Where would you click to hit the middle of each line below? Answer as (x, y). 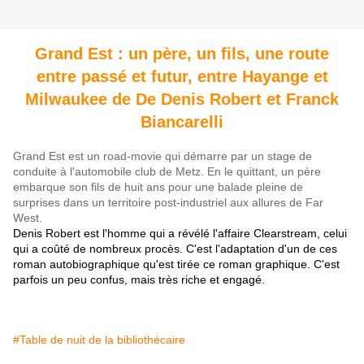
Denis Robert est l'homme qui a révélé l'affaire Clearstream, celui (180, 234)
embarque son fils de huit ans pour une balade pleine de (158, 187)
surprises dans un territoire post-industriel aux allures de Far (168, 203)
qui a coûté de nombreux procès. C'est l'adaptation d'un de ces (175, 249)
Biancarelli (182, 122)
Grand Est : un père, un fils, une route (182, 54)
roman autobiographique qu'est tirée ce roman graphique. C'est (176, 264)
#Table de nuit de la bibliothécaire (99, 340)
